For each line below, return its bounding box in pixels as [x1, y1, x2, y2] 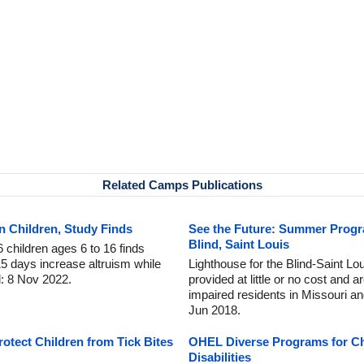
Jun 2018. [188, 303, 240, 317]
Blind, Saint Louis [188, 237, 289, 251]
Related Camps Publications [102, 178, 262, 192]
